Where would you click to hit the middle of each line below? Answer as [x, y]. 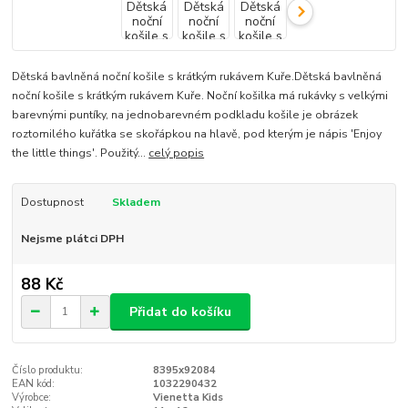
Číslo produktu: [48, 371]
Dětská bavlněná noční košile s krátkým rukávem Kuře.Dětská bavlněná [197, 76]
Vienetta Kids [188, 398]
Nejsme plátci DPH [72, 238]
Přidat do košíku [180, 311]
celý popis [177, 153]
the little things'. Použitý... [81, 153]
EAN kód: [34, 384]
